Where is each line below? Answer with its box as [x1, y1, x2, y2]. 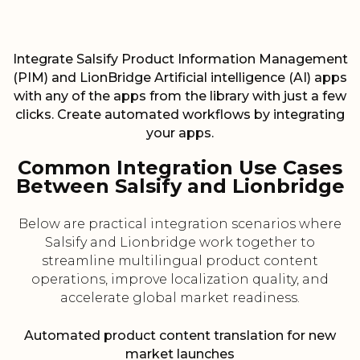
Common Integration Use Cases [18, 156, 342, 180]
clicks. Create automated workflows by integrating [15, 107, 345, 123]
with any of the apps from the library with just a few [14, 88, 346, 104]
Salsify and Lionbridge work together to [45, 235, 315, 251]
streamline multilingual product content [42, 253, 318, 269]
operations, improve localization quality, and [31, 272, 329, 288]
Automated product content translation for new [24, 328, 336, 344]
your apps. [146, 125, 214, 141]
